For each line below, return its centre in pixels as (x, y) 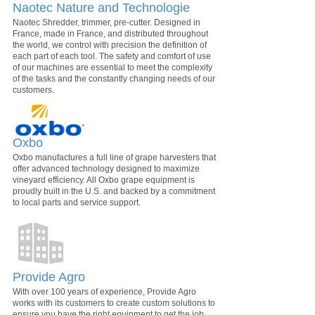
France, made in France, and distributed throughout (110, 33)
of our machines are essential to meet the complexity (112, 67)
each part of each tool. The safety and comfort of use (112, 56)
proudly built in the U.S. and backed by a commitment (114, 192)
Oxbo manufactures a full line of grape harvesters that (114, 158)
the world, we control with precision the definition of (110, 45)
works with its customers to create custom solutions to (114, 303)
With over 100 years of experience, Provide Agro (104, 292)
